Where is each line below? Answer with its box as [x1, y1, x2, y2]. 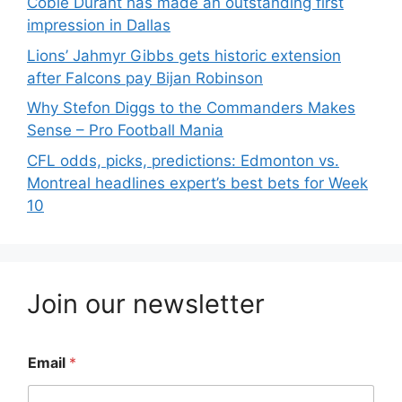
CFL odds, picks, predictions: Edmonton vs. [27, 151, 339, 170]
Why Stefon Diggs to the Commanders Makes [27, 99, 355, 117]
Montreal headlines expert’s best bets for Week [27, 173, 368, 192]
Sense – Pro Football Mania [27, 121, 223, 139]
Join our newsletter [27, 287, 265, 319]
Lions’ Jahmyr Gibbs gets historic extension [27, 46, 341, 65]
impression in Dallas [27, 16, 170, 34]
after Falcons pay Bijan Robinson [27, 68, 263, 87]
